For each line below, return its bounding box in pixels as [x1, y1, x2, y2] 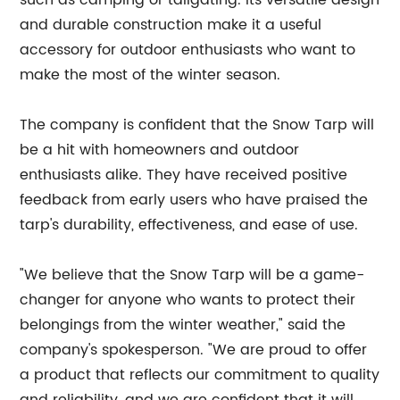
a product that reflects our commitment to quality [20, 363, 380, 387]
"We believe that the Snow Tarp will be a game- [20, 263, 365, 287]
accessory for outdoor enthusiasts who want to [20, 38, 356, 62]
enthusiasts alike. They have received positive [20, 163, 348, 187]
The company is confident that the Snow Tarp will [20, 113, 375, 137]
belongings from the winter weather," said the [20, 313, 346, 337]
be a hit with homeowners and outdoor [20, 138, 300, 162]
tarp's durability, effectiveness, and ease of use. [20, 213, 359, 237]
